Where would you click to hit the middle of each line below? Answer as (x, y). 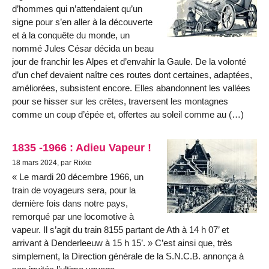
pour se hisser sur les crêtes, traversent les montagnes (120, 101)
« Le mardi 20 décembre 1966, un (78, 177)
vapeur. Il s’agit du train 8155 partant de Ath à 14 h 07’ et (120, 230)
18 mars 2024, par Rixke (52, 163)
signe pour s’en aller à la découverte (82, 22)
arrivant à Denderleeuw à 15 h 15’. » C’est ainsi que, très (122, 243)
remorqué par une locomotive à (73, 217)
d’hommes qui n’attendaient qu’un (77, 8)
